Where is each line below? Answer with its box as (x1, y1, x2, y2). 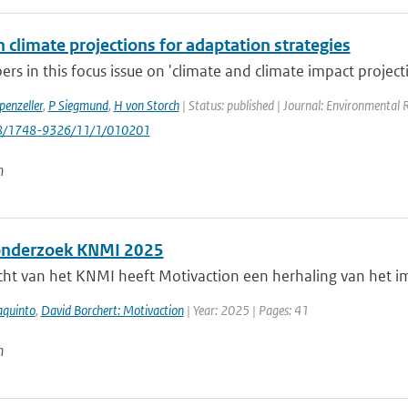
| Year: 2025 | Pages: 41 (183, 301, 309, 319)
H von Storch (113, 97, 179, 114)
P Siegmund (47, 97, 108, 114)
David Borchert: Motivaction (40, 301, 184, 319)
